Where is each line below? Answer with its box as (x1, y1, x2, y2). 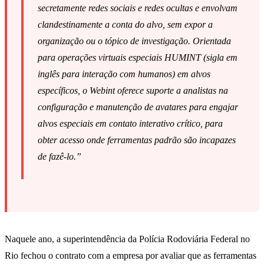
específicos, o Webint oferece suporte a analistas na (38, 85, 228, 96)
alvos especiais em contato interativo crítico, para (38, 118, 223, 129)
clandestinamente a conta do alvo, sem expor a (38, 19, 213, 30)
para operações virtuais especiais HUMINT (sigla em (38, 52, 237, 63)
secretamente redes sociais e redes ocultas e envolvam (38, 3, 237, 14)
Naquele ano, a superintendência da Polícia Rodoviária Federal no (5, 234, 250, 245)
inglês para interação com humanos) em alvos (38, 69, 210, 80)
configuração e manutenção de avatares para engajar (38, 102, 238, 113)
